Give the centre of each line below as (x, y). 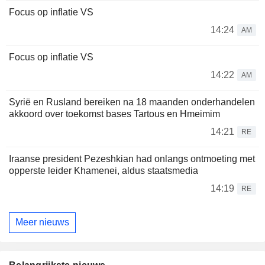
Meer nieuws (42, 222)
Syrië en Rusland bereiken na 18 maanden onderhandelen (132, 102)
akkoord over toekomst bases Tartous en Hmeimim (114, 114)
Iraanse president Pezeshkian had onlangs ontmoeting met (132, 159)
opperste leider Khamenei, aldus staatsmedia (104, 170)
